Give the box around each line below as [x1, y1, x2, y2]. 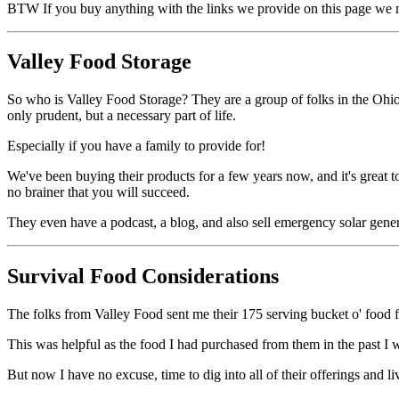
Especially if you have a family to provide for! [7, 138, 265, 154]
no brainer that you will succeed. [7, 184, 193, 200]
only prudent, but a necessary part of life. [7, 108, 240, 124]
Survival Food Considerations [7, 265, 279, 289]
